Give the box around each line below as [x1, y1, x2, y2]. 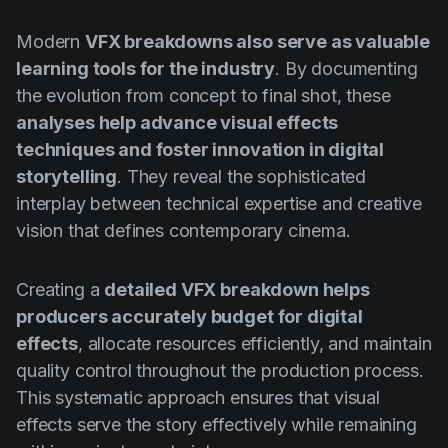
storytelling [16, 165, 118, 187]
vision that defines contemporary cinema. [16, 219, 351, 241]
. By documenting [275, 57, 418, 79]
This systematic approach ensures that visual [16, 386, 380, 408]
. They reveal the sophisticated [117, 165, 367, 187]
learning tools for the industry [16, 57, 276, 79]
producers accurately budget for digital [16, 305, 363, 327]
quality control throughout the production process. [16, 359, 424, 381]
